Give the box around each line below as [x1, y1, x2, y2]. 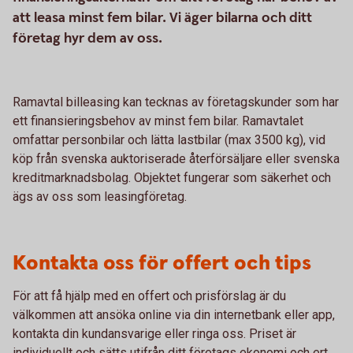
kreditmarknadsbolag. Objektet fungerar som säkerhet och [13, 170, 331, 185]
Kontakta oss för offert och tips [13, 250, 311, 277]
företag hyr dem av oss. [13, 29, 162, 47]
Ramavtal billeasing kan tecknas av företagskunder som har [13, 95, 339, 110]
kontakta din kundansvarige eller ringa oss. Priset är [13, 326, 296, 341]
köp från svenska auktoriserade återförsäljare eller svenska [13, 151, 340, 166]
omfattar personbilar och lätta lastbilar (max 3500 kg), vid [13, 132, 325, 147]
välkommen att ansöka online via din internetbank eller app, [13, 307, 335, 322]
